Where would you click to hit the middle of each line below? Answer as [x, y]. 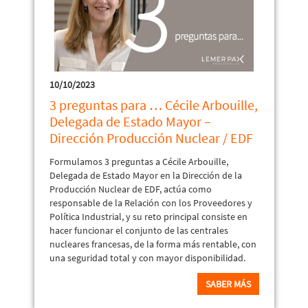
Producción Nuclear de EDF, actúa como [130, 189]
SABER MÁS [228, 284]
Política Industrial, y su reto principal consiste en [148, 216]
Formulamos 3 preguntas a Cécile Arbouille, [139, 161]
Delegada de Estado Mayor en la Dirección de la [145, 175]
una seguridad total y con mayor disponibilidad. [147, 257]
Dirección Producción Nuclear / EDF [151, 137]
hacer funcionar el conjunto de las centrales [139, 230]
